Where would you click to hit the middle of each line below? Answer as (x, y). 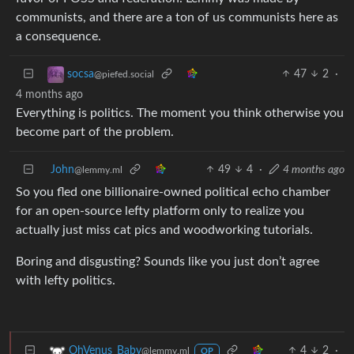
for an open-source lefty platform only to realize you (160, 211)
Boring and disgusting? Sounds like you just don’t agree (168, 261)
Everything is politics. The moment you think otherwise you (180, 113)
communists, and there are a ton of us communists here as (177, 17)
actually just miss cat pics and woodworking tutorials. (164, 230)
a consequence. (58, 36)
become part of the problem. (95, 132)
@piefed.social (124, 74)
